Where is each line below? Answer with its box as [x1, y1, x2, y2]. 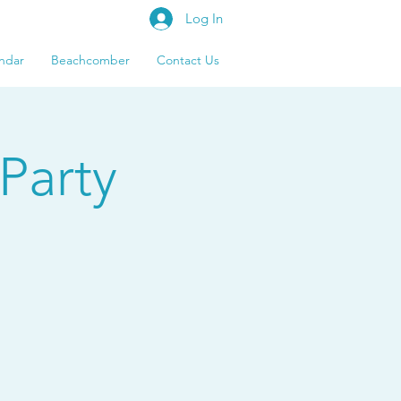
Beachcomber [51, 52, 130, 68]
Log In [185, 10, 224, 27]
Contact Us [157, 52, 219, 68]
